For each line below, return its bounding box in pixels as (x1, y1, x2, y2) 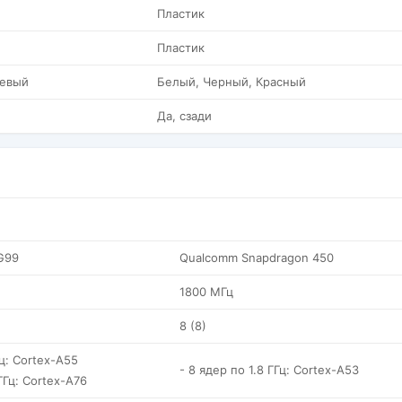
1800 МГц (179, 284, 233, 299)
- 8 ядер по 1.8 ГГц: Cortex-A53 (179, 363, 359, 377)
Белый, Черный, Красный (157, 74, 306, 89)
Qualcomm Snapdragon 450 (179, 250, 334, 265)
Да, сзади (157, 109, 212, 123)
